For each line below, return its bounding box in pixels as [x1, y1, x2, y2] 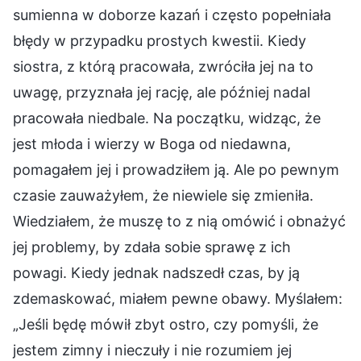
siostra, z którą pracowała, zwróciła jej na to [13, 57, 313, 75]
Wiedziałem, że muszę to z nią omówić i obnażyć [13, 212, 346, 230]
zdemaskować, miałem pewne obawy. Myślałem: [13, 289, 342, 307]
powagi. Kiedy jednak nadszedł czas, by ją [13, 263, 300, 281]
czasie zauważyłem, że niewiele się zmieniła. [13, 186, 313, 204]
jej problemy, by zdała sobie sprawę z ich [13, 238, 291, 255]
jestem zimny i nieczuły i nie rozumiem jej [13, 341, 292, 359]
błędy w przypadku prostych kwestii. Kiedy [13, 31, 306, 49]
